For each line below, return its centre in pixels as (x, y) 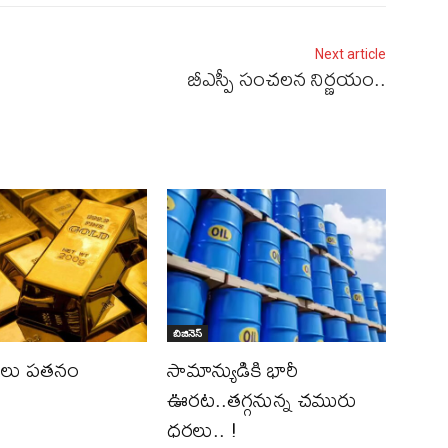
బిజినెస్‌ (188, 333)
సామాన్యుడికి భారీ (233, 370)
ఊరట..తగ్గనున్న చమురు (262, 400)
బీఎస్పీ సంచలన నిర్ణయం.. (286, 79)
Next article (350, 54)
